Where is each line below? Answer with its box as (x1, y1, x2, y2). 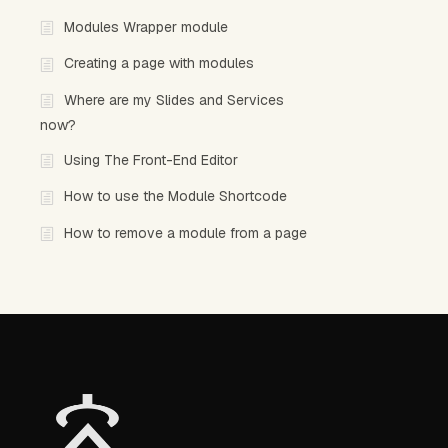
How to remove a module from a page (64, 223, 307, 242)
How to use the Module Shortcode (64, 187, 287, 206)
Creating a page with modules (64, 54, 254, 73)
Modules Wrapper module (64, 18, 228, 37)
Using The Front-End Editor (64, 150, 238, 169)
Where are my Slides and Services (64, 90, 284, 109)
